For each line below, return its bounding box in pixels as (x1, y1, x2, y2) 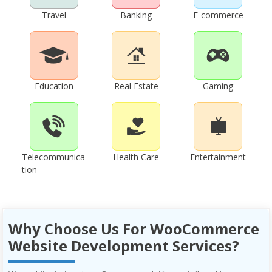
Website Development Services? (8, 235, 239, 256)
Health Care (113, 151, 159, 163)
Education (34, 80, 73, 92)
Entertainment (190, 151, 246, 163)
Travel (41, 9, 66, 21)
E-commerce (192, 9, 243, 21)
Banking (120, 9, 152, 21)
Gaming (203, 80, 234, 92)
